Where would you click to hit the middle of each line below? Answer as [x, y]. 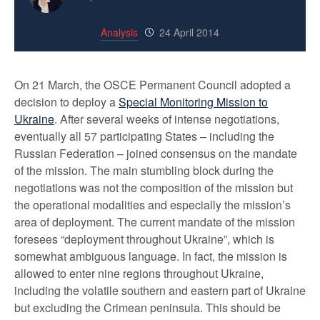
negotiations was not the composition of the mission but [154, 187]
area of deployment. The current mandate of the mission [155, 222]
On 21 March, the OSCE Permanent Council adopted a [152, 85]
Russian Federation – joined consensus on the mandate [156, 153]
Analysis [119, 32]
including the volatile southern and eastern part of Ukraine [160, 290]
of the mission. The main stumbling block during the [144, 170]
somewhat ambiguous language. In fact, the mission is [151, 256]
